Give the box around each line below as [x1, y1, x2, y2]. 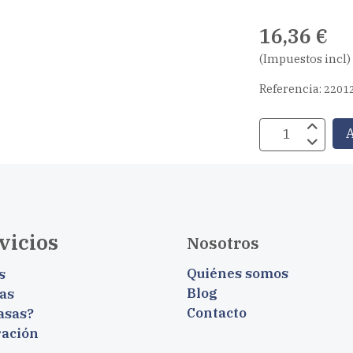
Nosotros [186, 232, 259, 255]
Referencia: [259, 81, 325, 97]
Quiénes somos [186, 264, 288, 282]
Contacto [186, 303, 247, 321]
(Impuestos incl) [259, 50, 351, 66]
